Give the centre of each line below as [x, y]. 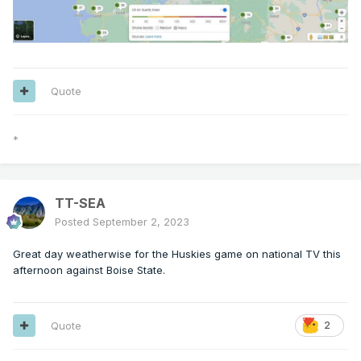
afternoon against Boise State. [92, 270]
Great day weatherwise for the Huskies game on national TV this [177, 253]
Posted [74, 221]
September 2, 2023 [141, 221]
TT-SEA [80, 203]
